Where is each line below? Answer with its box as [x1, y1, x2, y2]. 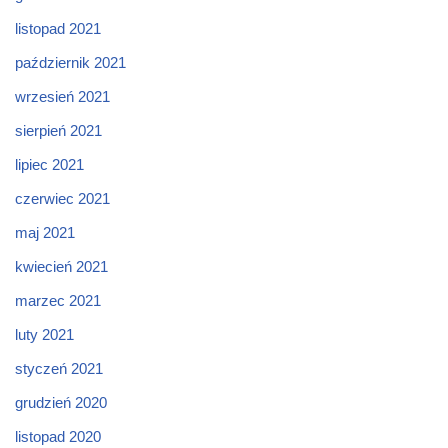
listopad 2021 [15, 20, 101, 37]
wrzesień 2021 [15, 88, 110, 105]
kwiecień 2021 [15, 258, 108, 275]
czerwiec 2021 [15, 190, 110, 207]
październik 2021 [15, 54, 126, 71]
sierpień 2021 [15, 122, 102, 139]
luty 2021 [15, 326, 74, 343]
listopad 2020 [15, 428, 101, 445]
